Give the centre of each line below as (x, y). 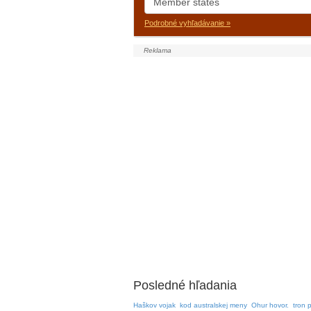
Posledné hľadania (185, 285)
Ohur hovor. (270, 305)
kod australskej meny (213, 305)
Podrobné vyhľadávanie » (187, 23)
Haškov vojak (154, 305)
